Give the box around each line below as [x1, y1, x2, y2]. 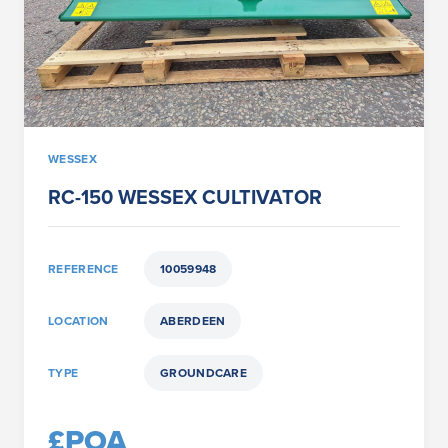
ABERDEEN [160, 312, 226, 330]
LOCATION [48, 312, 109, 330]
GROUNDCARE [160, 364, 247, 382]
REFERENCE [48, 260, 119, 278]
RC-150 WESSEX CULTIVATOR [48, 182, 322, 212]
